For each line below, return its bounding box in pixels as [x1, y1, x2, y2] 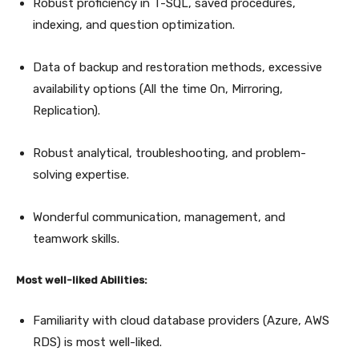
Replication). [33, 103, 103, 118]
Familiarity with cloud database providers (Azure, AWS [33, 313, 329, 328]
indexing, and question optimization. [33, 17, 238, 32]
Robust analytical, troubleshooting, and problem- [33, 145, 306, 160]
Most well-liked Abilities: [16, 273, 150, 286]
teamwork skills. [33, 231, 123, 246]
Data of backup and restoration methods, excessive [33, 59, 322, 75]
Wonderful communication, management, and [33, 209, 285, 224]
